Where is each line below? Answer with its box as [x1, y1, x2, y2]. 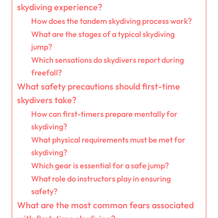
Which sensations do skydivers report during [31, 55, 184, 65]
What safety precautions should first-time [17, 81, 180, 92]
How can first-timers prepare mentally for [31, 109, 178, 119]
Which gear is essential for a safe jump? [31, 161, 169, 171]
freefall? [31, 68, 62, 78]
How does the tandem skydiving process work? [31, 16, 192, 26]
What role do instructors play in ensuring [31, 174, 171, 184]
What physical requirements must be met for [31, 135, 185, 145]
